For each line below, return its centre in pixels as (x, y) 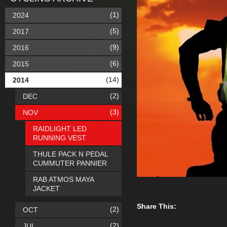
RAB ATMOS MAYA (63, 179)
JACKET (46, 188)
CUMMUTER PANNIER (70, 163)
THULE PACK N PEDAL (70, 154)
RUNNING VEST (60, 138)
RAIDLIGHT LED (60, 129)
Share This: (157, 206)
